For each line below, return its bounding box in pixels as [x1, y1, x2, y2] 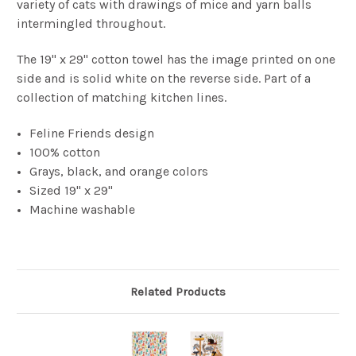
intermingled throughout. [17, 16, 165, 32]
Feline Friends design [29, 126, 155, 141]
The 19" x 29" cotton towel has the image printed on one [17, 52, 335, 68]
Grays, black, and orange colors [29, 164, 209, 180]
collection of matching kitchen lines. [17, 90, 226, 106]
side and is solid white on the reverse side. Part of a [17, 71, 311, 87]
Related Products [130, 284, 226, 300]
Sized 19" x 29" [29, 183, 114, 199]
